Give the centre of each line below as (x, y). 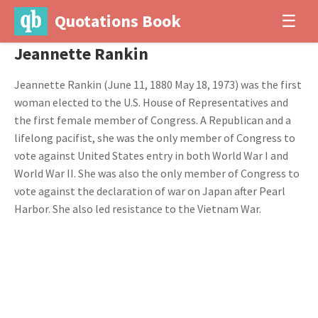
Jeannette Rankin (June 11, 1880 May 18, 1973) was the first (158, 84)
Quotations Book (117, 21)
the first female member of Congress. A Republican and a (153, 120)
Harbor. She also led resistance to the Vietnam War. (138, 209)
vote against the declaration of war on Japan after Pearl (150, 191)
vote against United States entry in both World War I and (151, 155)
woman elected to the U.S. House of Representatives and (151, 102)
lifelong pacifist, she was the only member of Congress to (155, 138)
